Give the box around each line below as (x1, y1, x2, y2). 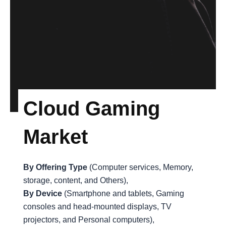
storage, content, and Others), (23, 176, 129, 185)
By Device (23, 189, 63, 198)
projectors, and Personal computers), (23, 215, 155, 224)
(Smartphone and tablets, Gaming (62, 189, 185, 198)
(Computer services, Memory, (87, 162, 194, 172)
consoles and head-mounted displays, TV (23, 202, 172, 211)
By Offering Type (23, 162, 88, 172)
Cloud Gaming (23, 97, 160, 120)
